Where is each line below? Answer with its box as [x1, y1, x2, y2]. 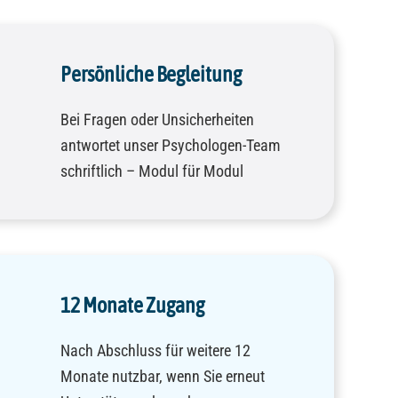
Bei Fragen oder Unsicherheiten [60, 110, 254, 130]
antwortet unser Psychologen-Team [60, 136, 281, 155]
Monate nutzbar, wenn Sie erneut [60, 367, 265, 386]
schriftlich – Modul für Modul [60, 162, 243, 181]
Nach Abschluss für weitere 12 [60, 341, 251, 361]
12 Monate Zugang [60, 293, 204, 318]
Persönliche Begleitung [60, 62, 242, 87]
